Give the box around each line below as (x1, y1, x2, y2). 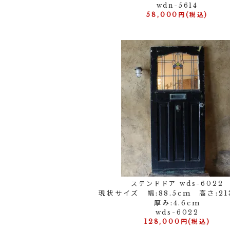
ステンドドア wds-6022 (131, 180, 224, 187)
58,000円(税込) (146, 11, 208, 18)
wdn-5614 (156, 2, 199, 9)
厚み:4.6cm (154, 199, 201, 207)
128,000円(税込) (144, 218, 210, 225)
